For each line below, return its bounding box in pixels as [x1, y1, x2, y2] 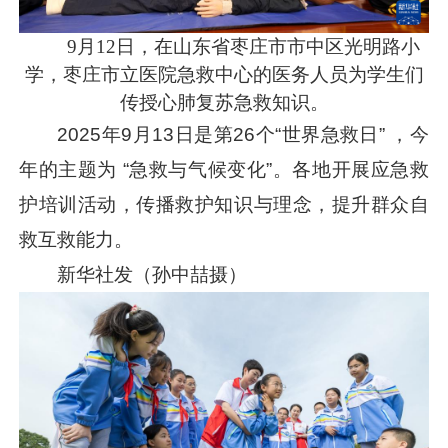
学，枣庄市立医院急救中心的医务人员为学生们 [24, 64, 424, 86]
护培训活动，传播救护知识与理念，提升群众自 [19, 194, 429, 216]
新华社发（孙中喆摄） [57, 264, 248, 286]
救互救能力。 [19, 229, 134, 251]
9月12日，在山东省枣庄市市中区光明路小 [66, 36, 420, 58]
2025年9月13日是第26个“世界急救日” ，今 [57, 124, 429, 146]
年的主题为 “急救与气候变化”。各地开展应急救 [19, 159, 429, 181]
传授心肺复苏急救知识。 [119, 92, 329, 114]
